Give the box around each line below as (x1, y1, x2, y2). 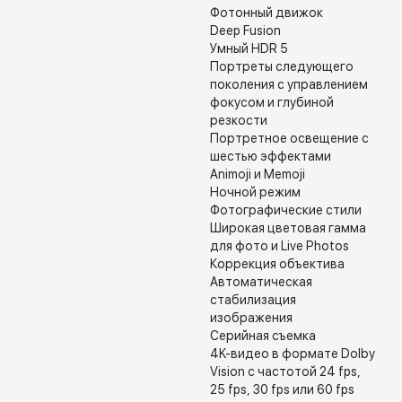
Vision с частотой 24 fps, (210, 364, 361, 379)
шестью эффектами (210, 149, 331, 163)
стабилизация (210, 293, 296, 307)
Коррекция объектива (210, 257, 345, 271)
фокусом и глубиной (210, 95, 334, 109)
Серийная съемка (210, 328, 316, 343)
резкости (210, 113, 267, 127)
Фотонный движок (210, 5, 323, 20)
